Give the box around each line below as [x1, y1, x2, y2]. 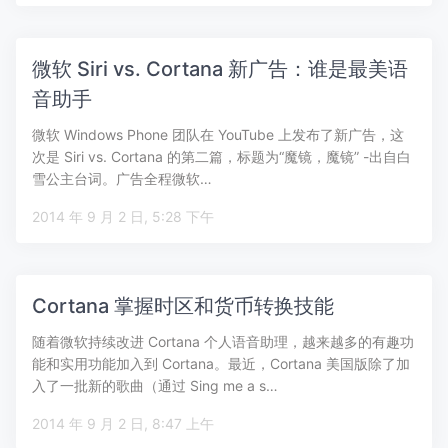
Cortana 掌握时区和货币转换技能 [32, 294, 334, 318]
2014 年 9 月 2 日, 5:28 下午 [152, 208, 214, 225]
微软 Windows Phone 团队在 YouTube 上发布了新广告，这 [32, 126, 404, 143]
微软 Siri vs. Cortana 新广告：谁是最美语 [32, 57, 408, 81]
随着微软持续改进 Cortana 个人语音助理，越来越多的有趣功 [32, 333, 414, 350]
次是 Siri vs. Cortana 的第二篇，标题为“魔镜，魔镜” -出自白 [32, 148, 411, 165]
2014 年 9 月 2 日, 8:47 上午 [152, 415, 214, 432]
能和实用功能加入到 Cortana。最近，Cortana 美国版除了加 [32, 355, 410, 372]
